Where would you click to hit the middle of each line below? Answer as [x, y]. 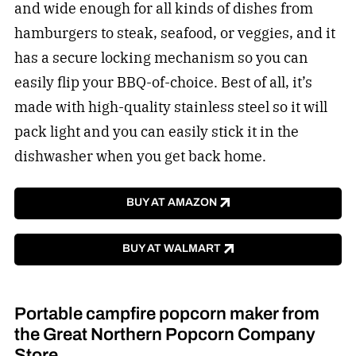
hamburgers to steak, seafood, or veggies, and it [174, 33]
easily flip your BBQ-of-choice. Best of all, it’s [163, 83]
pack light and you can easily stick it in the [156, 132]
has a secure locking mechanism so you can [161, 58]
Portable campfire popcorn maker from [166, 313]
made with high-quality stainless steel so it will [170, 107]
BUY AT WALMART [171, 249]
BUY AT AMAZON [171, 203]
